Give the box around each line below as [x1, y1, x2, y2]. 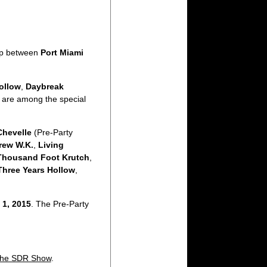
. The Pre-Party [30, 198, 89, 209]
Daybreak [25, 81, 64, 91]
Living [38, 140, 64, 150]
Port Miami [40, 48, 83, 58]
